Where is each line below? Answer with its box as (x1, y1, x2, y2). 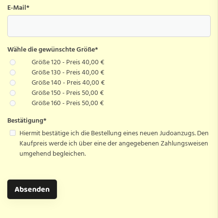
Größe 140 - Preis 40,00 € (32, 76, 105, 88)
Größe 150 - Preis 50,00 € (32, 87, 104, 98)
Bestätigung (7, 114, 43, 126)
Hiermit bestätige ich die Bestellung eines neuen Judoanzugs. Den (19, 127, 209, 139)
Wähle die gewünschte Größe (7, 43, 95, 55)
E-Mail (7, 1, 26, 13)
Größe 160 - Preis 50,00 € (32, 97, 104, 109)
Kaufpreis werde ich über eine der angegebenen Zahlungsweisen (19, 137, 208, 149)
